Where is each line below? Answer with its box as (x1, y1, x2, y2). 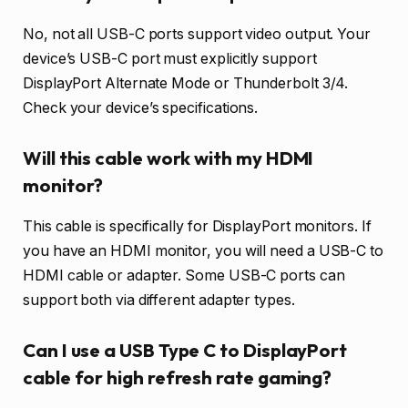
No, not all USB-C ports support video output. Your (23, 25, 372, 43)
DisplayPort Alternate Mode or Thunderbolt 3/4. (23, 74, 349, 92)
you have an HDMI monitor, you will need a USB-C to (23, 241, 384, 260)
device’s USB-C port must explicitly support (23, 49, 317, 67)
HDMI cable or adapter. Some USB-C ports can (23, 266, 345, 284)
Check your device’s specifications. (23, 98, 259, 117)
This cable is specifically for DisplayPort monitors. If (23, 217, 372, 235)
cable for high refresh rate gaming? (23, 366, 332, 390)
